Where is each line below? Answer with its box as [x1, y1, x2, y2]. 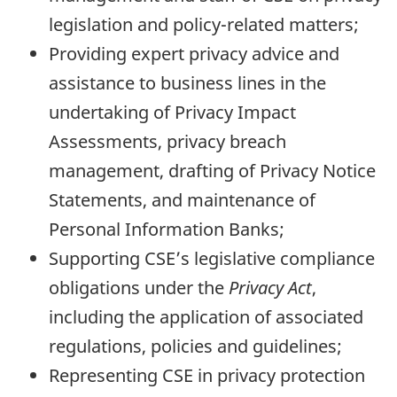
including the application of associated [49, 305, 363, 330]
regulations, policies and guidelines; [49, 334, 342, 359]
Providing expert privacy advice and [49, 42, 339, 66]
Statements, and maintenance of [49, 188, 315, 213]
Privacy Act [229, 276, 312, 300]
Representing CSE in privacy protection [49, 363, 365, 388]
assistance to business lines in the [49, 71, 326, 96]
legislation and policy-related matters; [49, 12, 359, 37]
